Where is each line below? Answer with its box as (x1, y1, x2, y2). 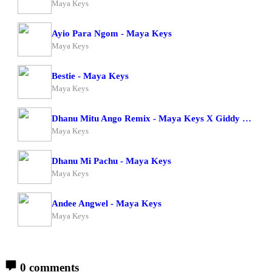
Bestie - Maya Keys (52, 70, 129, 81)
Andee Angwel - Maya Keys (52, 198, 161, 208)
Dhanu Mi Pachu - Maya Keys (52, 155, 171, 166)
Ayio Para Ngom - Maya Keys (52, 28, 172, 38)
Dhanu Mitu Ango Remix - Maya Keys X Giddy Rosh (242, 113, 251, 123)
